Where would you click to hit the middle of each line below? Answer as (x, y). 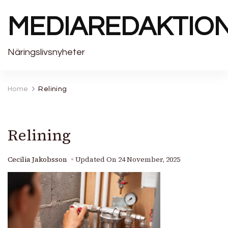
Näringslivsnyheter (46, 52)
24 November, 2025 (149, 160)
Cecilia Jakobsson (37, 160)
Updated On (97, 160)
